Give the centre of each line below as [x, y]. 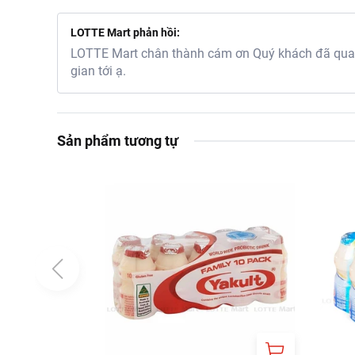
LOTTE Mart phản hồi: [125, 32]
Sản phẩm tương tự [118, 141]
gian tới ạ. [98, 71]
